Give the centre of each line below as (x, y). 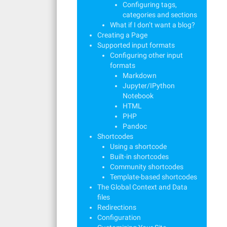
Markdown (140, 75)
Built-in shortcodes (139, 157)
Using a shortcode (138, 146)
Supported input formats (136, 45)
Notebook (138, 96)
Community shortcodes (147, 167)
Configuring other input (146, 55)
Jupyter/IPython (149, 86)
